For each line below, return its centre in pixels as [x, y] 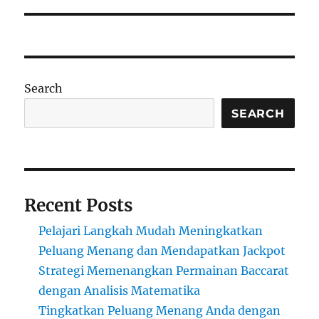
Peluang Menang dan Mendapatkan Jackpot [162, 251]
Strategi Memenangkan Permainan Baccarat [164, 271]
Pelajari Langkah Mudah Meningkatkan [151, 231]
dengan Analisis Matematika [120, 291]
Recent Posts [79, 206]
